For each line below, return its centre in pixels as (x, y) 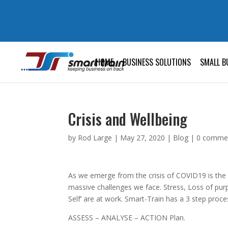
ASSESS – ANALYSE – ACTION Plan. (127, 218)
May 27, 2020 (143, 138)
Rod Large (95, 138)
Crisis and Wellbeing (128, 119)
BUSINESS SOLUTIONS (157, 62)
